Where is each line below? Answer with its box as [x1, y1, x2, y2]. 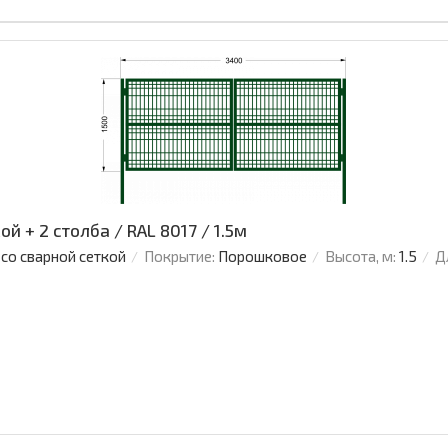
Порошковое [218, 247, 307, 265]
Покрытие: [144, 247, 215, 265]
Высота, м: [325, 247, 396, 265]
